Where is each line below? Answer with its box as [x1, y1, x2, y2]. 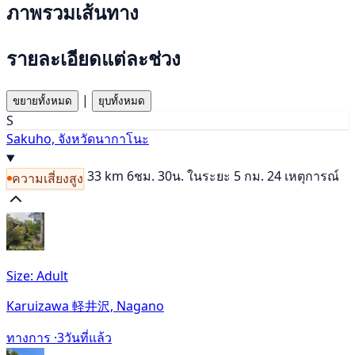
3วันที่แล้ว [57, 328, 112, 346]
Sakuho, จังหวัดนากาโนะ [6, 130, 149, 148]
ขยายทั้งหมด [13, 95, 72, 108]
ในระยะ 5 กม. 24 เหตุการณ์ [187, 167, 339, 185]
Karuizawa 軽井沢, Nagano [6, 296, 164, 315]
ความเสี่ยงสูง [12, 169, 83, 187]
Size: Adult [6, 266, 68, 284]
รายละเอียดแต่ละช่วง [6, 45, 181, 72]
